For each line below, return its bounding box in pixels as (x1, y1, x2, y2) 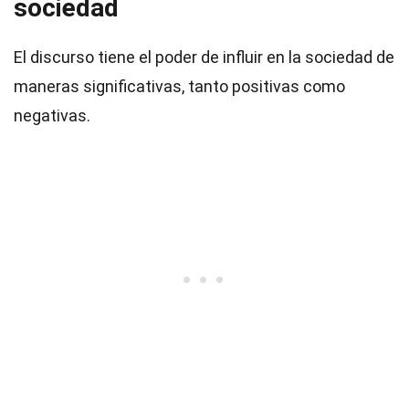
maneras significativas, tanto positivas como (14, 77, 345, 96)
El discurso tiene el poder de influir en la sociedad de (14, 47, 394, 67)
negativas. (14, 106, 90, 125)
